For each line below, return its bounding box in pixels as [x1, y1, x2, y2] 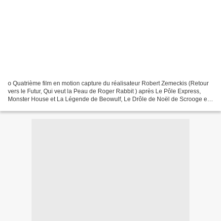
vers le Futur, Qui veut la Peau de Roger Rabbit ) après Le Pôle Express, [8, 87, 201, 95]
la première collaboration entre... [8, 103, 95, 110]
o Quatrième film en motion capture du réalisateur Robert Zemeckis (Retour [8, 79, 209, 87]
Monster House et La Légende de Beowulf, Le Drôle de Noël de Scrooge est [8, 95, 212, 103]
